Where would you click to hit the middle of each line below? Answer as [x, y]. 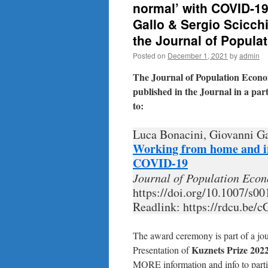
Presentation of [161, 250]
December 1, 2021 [198, 55]
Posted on [149, 55]
